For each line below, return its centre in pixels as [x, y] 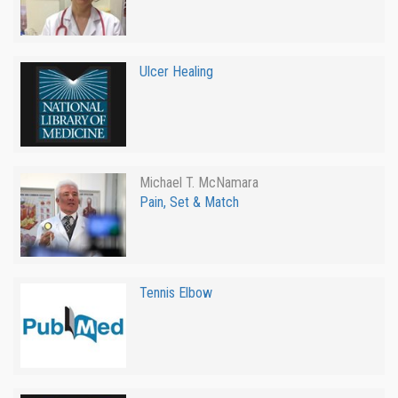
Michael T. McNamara [199, 182]
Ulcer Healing [176, 72]
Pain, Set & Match [189, 202]
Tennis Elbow [175, 293]
